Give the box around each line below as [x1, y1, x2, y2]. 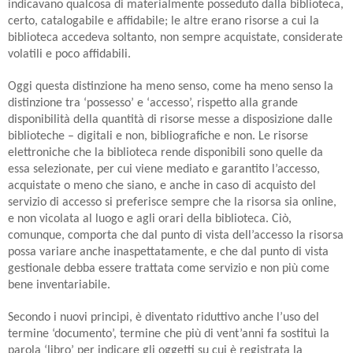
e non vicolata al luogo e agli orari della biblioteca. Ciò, [8, 212, 292, 225]
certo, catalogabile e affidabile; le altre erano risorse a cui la [8, 14, 319, 28]
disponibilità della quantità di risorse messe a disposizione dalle [8, 113, 333, 126]
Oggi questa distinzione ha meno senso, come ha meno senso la [8, 80, 333, 93]
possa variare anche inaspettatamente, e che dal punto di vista [8, 245, 329, 258]
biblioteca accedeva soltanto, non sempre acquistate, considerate [8, 31, 343, 44]
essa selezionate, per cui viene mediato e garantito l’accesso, [8, 162, 320, 176]
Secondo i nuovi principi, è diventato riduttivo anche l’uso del [8, 310, 319, 324]
